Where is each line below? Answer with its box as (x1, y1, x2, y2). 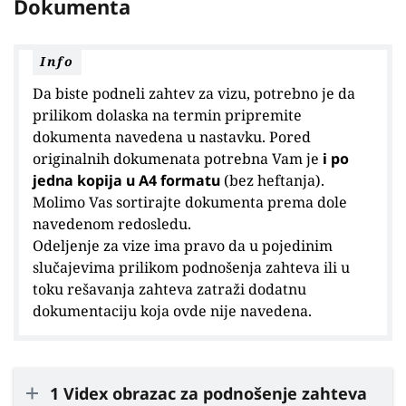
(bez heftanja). (220, 169, 324, 190)
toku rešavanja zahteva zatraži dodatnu (33, 278, 306, 299)
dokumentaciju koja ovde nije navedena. (33, 300, 312, 321)
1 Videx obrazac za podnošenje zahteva (50, 382, 367, 404)
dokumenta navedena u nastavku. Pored (33, 126, 311, 147)
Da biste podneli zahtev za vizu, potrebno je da (33, 82, 355, 103)
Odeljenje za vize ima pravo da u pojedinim (33, 235, 333, 256)
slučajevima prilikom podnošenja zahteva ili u (33, 256, 350, 277)
